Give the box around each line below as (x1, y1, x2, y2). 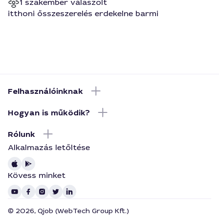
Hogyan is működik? (8, 107, 90, 118)
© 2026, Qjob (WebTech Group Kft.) (8, 206, 129, 215)
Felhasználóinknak (8, 86, 83, 96)
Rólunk (8, 129, 35, 139)
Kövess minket (8, 170, 66, 180)
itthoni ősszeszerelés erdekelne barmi (8, 8, 158, 19)
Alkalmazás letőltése (8, 142, 90, 153)
